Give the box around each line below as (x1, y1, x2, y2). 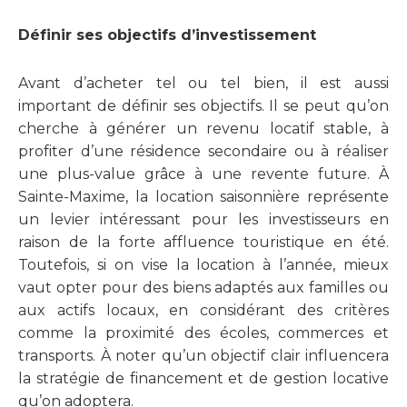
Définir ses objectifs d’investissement (18, 26, 316, 45)
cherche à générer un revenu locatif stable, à (18, 120, 389, 138)
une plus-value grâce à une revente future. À (18, 165, 389, 184)
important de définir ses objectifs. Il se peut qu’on (18, 97, 389, 115)
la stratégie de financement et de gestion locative (18, 370, 389, 388)
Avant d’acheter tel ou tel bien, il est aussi (18, 74, 389, 93)
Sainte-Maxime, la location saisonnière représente (18, 188, 389, 206)
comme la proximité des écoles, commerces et (18, 324, 389, 342)
